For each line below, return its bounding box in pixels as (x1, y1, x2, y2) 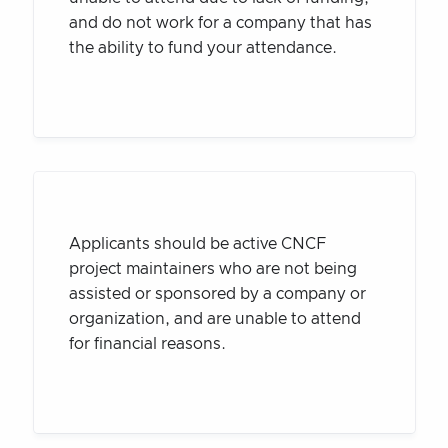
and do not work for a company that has (68, 14, 372, 31)
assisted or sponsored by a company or (68, 285, 366, 302)
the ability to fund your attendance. (68, 39, 341, 56)
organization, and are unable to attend (68, 310, 361, 327)
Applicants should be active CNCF (68, 235, 326, 252)
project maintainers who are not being (68, 260, 357, 277)
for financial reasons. (68, 335, 226, 352)
